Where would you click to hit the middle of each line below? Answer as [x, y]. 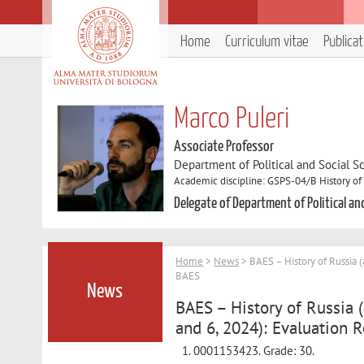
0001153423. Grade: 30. [254, 350]
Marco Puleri [232, 119]
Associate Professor [224, 147]
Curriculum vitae [267, 42]
